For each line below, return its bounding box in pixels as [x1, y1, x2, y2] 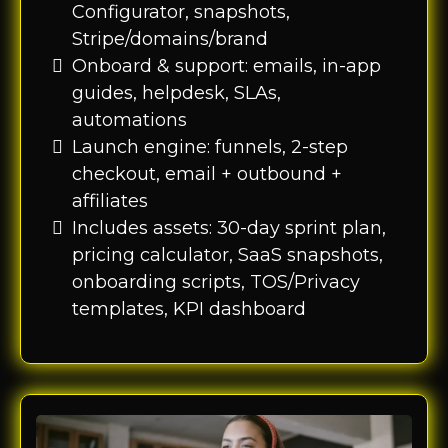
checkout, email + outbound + [72, 162, 342, 185]
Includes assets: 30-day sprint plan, [72, 216, 386, 239]
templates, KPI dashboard [72, 297, 306, 320]
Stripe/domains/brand [72, 27, 268, 50]
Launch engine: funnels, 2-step [72, 135, 348, 158]
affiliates [72, 189, 148, 212]
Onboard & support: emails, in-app [72, 54, 381, 77]
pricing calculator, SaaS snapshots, [72, 243, 383, 266]
